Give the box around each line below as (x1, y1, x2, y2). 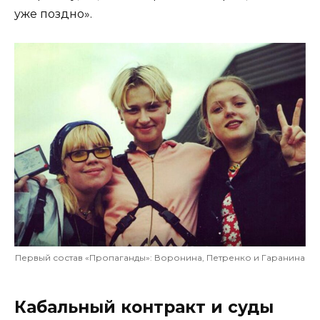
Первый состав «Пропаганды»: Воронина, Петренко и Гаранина (15, 252, 305, 264)
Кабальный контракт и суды (14, 297, 274, 318)
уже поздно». (14, 6, 92, 21)
